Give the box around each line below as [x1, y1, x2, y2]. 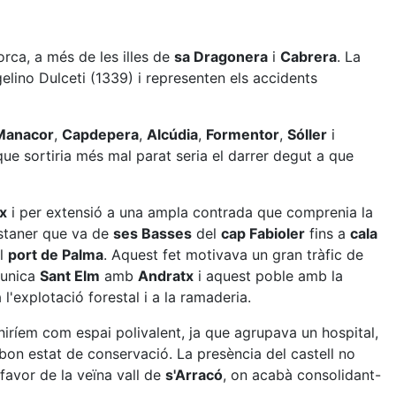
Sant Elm [40, 267, 100, 285]
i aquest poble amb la [194, 267, 343, 285]
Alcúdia [147, 126, 198, 143]
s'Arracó [165, 366, 223, 384]
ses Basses [113, 225, 192, 242]
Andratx [138, 267, 194, 285]
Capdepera [62, 126, 139, 143]
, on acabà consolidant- [223, 366, 381, 384]
